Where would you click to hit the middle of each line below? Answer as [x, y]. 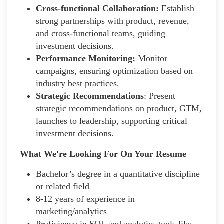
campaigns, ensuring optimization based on [114, 71]
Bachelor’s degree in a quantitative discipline [118, 174]
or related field [63, 186]
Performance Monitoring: [86, 58]
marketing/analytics [71, 211]
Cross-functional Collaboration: [97, 8]
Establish [177, 8]
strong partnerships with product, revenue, [113, 21]
